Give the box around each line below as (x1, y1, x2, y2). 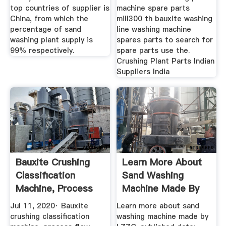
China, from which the (10, 13, 88, 24)
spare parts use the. (117, 45, 190, 55)
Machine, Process (15, 182, 93, 195)
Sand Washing (122, 168, 184, 182)
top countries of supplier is (10, 3, 109, 13)
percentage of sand (10, 24, 81, 34)
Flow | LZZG (15, 195, 68, 208)
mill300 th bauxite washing (117, 13, 213, 24)
